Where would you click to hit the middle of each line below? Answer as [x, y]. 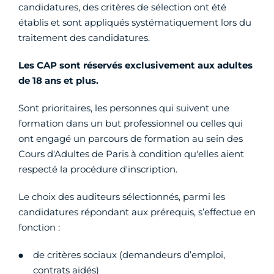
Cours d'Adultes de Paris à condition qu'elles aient [131, 154]
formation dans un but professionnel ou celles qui [131, 123]
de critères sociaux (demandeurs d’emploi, [129, 254]
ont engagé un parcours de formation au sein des [131, 138]
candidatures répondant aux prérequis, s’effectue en [137, 212]
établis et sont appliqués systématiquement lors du [135, 22]
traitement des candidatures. [84, 37]
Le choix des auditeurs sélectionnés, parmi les [122, 196]
